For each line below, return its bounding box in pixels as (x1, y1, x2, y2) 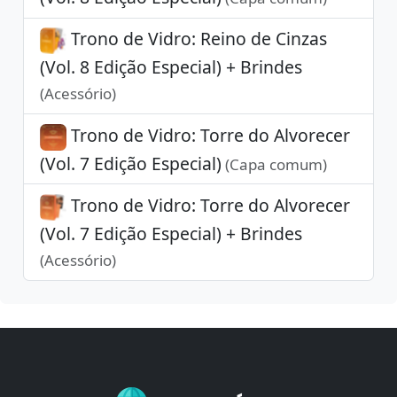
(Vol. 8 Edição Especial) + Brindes (39, 55, 302, 80)
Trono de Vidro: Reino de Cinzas (66, 27, 327, 51)
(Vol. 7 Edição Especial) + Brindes (39, 222, 302, 246)
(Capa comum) (221, 153, 327, 175)
